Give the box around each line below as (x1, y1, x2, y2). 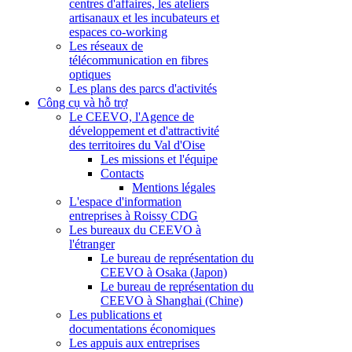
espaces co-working (69, 25, 167, 38)
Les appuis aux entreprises (69, 336, 200, 350)
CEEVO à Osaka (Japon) (101, 266, 227, 279)
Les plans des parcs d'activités (69, 82, 217, 95)
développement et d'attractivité (69, 124, 219, 137)
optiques (69, 68, 111, 81)
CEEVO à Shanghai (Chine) (101, 294, 243, 307)
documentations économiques (69, 322, 215, 335)
